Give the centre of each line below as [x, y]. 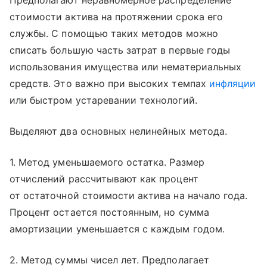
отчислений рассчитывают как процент [104, 179]
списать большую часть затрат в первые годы [120, 50]
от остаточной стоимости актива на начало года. [129, 195]
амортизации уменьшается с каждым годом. [117, 229]
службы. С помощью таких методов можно [114, 33]
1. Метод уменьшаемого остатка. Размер [107, 162]
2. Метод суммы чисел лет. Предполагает [109, 260]
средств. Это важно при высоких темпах [109, 83]
